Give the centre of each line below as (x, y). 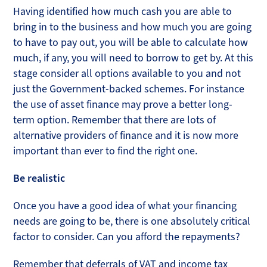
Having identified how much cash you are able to (123, 11)
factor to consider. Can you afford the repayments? (127, 237)
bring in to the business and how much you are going (133, 27)
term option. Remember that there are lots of (115, 120)
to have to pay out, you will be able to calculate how (131, 42)
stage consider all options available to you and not (127, 73)
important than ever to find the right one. (105, 151)
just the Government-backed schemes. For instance (129, 89)
